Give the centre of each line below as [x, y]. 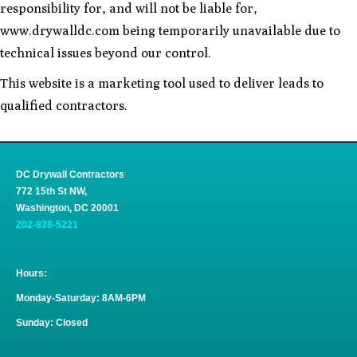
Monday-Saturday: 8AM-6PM [81, 298]
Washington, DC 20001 [67, 208]
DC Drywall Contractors [70, 175]
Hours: [31, 273]
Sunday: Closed [52, 323]
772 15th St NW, [51, 191]
